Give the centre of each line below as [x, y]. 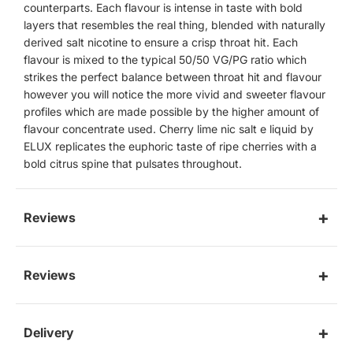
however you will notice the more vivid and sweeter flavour [175, 95]
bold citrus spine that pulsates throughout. [133, 164]
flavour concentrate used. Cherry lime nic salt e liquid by [169, 129]
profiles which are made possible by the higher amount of [171, 112]
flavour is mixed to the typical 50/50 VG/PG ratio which [165, 60]
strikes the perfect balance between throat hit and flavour [173, 77]
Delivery [49, 333]
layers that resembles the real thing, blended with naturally [175, 25]
